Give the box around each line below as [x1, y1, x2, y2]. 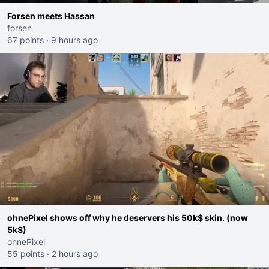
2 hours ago [52, 249, 98, 259]
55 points [7, 249, 44, 259]
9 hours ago [51, 35, 98, 45]
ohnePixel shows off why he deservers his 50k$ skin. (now [7, 213, 248, 223]
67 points [7, 35, 44, 45]
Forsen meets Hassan [7, 11, 95, 21]
